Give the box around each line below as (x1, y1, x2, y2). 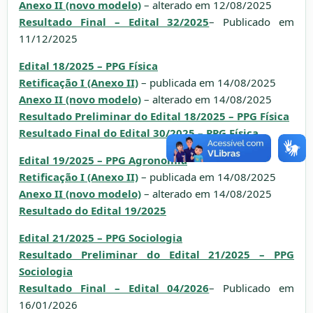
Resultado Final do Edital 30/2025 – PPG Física (19, 126, 259, 140)
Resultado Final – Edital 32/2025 (19, 15, 210, 29)
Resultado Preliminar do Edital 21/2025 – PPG (19, 247, 294, 261)
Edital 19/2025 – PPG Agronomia (19, 153, 187, 167)
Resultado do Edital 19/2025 (19, 203, 166, 217)
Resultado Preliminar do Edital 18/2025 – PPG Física (19, 109, 289, 123)
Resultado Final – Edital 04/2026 (19, 281, 210, 295)
